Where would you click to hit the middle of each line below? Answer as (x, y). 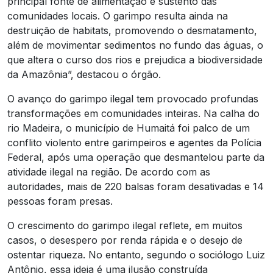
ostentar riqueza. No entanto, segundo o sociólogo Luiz (136, 254)
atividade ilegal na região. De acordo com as (109, 172)
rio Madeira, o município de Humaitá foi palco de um (129, 128)
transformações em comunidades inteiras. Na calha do (133, 113)
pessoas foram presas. (60, 201)
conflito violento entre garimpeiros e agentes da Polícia (134, 142)
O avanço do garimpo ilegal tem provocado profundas (133, 98)
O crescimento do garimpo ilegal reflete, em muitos (125, 225)
